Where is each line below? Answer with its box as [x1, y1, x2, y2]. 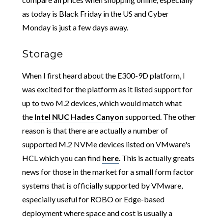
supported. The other [123, 112, 196, 122]
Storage [22, 48, 63, 60]
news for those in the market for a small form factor [22, 167, 194, 177]
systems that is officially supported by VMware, [22, 181, 183, 191]
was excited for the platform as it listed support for [22, 84, 192, 94]
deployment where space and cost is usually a [22, 208, 172, 218]
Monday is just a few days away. [22, 23, 128, 32]
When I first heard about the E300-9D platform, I [22, 71, 185, 81]
